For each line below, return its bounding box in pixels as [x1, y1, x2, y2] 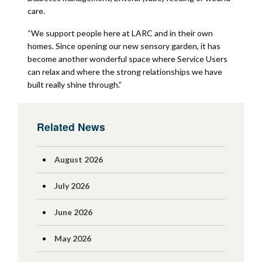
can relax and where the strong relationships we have [27, 67, 222, 77]
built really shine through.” [27, 80, 122, 89]
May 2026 [54, 233, 91, 243]
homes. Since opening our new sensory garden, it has [27, 41, 220, 51]
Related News [36, 119, 105, 134]
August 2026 [54, 154, 103, 164]
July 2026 [54, 181, 89, 191]
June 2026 [54, 207, 92, 217]
